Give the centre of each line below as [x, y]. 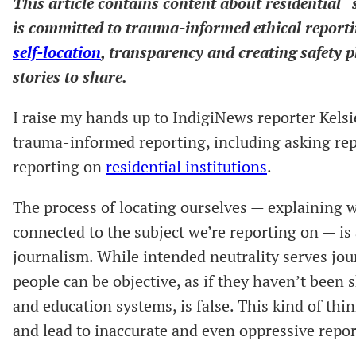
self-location [57, 52]
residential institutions [186, 166]
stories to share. [70, 76]
